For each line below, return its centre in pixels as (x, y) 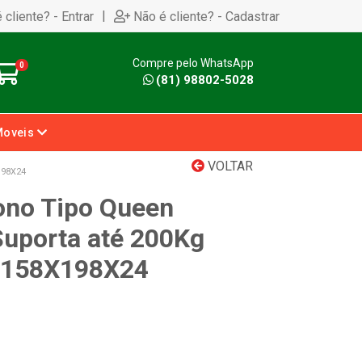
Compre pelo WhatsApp (193, 63)
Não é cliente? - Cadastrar (206, 16)
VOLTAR (229, 166)
